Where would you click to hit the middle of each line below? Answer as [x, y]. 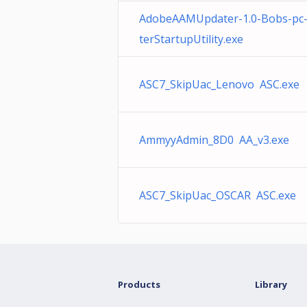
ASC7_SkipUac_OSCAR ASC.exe [218, 195]
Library [271, 284]
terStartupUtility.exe [191, 39]
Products [139, 284]
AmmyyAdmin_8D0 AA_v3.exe [214, 140]
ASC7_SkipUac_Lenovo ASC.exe [219, 84]
